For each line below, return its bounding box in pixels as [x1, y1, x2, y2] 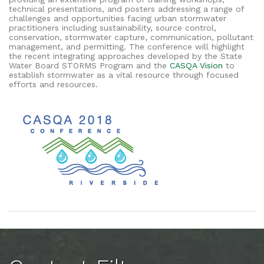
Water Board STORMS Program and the [9, 60, 170, 70]
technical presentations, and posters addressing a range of [9, 4, 244, 14]
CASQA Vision [170, 60, 223, 70]
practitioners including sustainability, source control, [9, 22, 216, 32]
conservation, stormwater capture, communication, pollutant [9, 32, 253, 42]
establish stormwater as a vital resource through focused [9, 70, 239, 80]
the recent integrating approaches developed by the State [9, 51, 242, 61]
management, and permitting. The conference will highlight [9, 41, 245, 51]
